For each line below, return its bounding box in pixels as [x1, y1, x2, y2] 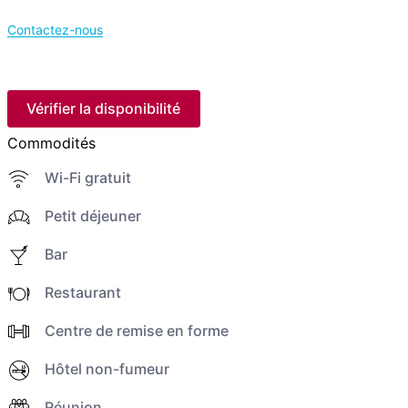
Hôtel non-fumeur [44, 360, 169, 379]
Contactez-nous [6, 22, 103, 38]
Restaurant [44, 282, 121, 301]
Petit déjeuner [44, 206, 141, 225]
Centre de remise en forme [44, 321, 229, 341]
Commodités [6, 133, 96, 152]
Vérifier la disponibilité [26, 99, 181, 118]
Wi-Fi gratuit [44, 168, 131, 187]
